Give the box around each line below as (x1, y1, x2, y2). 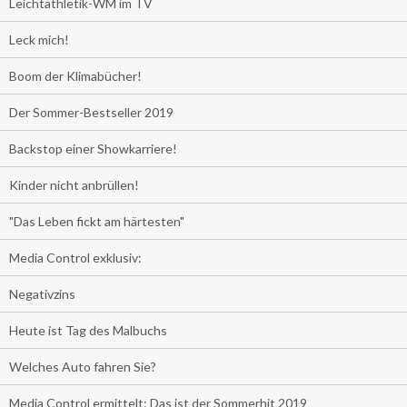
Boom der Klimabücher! (9, 68, 142, 84)
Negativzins (9, 286, 75, 303)
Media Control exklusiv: (9, 250, 142, 266)
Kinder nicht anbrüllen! (9, 177, 139, 194)
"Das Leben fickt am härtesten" (9, 213, 184, 230)
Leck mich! (9, 32, 69, 48)
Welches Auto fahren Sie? (9, 359, 156, 375)
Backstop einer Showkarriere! (9, 141, 177, 157)
